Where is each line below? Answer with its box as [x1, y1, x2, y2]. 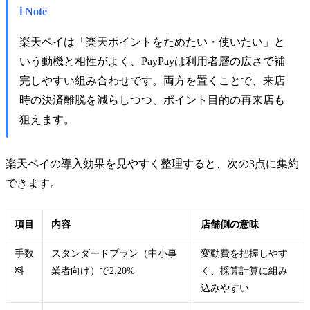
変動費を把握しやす [201, 247, 288, 259]
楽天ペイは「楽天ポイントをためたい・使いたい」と [19, 35, 285, 48]
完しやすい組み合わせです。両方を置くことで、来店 [19, 74, 285, 86]
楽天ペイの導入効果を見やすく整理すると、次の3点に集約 [6, 157, 299, 170]
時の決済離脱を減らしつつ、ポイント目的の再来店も [19, 93, 285, 106]
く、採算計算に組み [201, 264, 288, 276]
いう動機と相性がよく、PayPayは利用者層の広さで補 [19, 55, 285, 67]
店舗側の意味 [201, 218, 259, 230]
